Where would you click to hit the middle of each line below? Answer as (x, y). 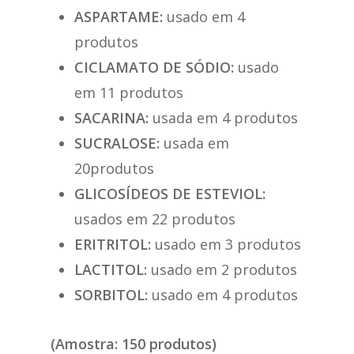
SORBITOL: (113, 295)
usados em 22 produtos (155, 219)
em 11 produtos (129, 92)
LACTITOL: (113, 269)
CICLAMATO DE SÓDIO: (156, 67)
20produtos (115, 168)
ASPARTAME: (121, 17)
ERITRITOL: (115, 244)
